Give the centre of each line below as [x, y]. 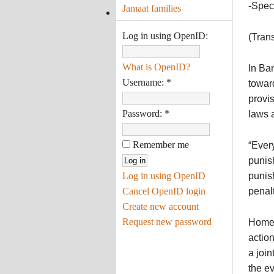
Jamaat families [151, 8]
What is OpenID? [156, 67]
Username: [144, 82]
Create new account [160, 206]
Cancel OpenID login [164, 191]
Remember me [159, 144]
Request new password [167, 221]
